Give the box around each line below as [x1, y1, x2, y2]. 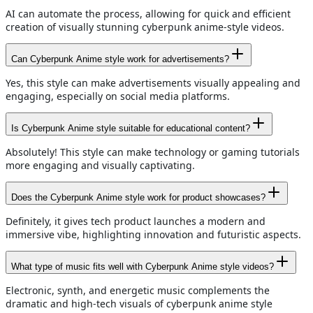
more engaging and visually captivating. [6, 159, 195, 173]
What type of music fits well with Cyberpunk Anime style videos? [11, 261, 274, 272]
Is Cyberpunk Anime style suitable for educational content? [11, 123, 250, 134]
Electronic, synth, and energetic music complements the [6, 284, 270, 298]
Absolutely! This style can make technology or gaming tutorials [6, 145, 300, 159]
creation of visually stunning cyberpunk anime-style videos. [6, 20, 284, 34]
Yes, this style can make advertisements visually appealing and [6, 76, 300, 90]
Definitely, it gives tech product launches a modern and [6, 214, 265, 228]
